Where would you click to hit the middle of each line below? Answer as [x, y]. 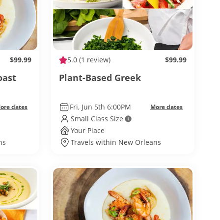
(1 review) [94, 60]
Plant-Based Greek [100, 78]
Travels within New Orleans [116, 142]
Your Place [88, 130]
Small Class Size [97, 119]
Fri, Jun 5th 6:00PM [100, 107]
